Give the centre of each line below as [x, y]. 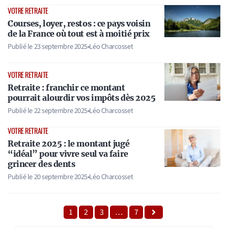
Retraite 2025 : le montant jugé [69, 143]
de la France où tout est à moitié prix [79, 34]
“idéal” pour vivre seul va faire [68, 153]
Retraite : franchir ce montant [66, 87]
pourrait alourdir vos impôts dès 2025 [82, 97]
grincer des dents [41, 164]
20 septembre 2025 [61, 177]
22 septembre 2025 [61, 110]
